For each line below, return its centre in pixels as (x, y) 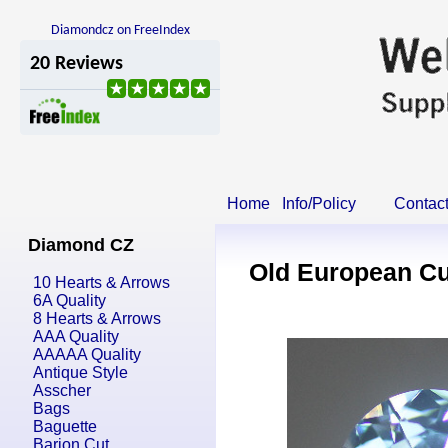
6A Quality (69, 300)
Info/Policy (319, 203)
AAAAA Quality (87, 354)
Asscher (62, 390)
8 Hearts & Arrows (97, 318)
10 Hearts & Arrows (101, 282)
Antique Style (80, 372)
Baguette (65, 426)
